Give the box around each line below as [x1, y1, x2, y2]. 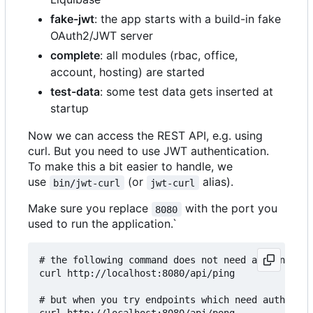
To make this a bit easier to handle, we [28, 159, 233, 174]
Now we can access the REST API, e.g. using [28, 129, 263, 143]
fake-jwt [50, 12, 94, 27]
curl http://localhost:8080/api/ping [39, 268, 235, 279]
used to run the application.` [28, 217, 177, 231]
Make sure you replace [28, 201, 152, 216]
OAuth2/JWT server [50, 29, 153, 43]
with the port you [181, 201, 281, 216]
